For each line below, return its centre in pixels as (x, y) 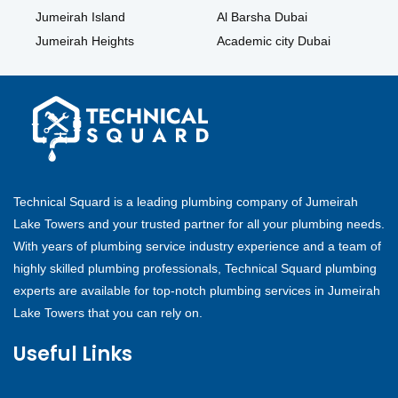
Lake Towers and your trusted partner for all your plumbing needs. (199, 224)
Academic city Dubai (273, 41)
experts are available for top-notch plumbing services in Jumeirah (197, 291)
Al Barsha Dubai (262, 17)
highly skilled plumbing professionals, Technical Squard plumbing (195, 269)
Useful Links (73, 354)
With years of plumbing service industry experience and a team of (197, 247)
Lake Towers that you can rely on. (108, 313)
